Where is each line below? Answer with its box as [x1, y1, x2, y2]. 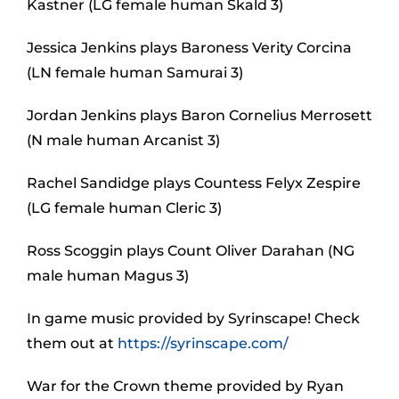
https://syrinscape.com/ [118, 335, 289, 352]
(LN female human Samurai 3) [27, 64, 243, 81]
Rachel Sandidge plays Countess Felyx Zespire [27, 175, 361, 191]
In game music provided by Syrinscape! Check [27, 310, 360, 327]
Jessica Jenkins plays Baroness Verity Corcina [27, 39, 352, 56]
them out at [27, 335, 118, 352]
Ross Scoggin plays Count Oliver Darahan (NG [27, 242, 354, 259]
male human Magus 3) [27, 267, 189, 284]
